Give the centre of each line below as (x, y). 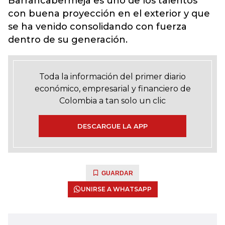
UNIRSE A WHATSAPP (116, 189)
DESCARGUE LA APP (113, 126)
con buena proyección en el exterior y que (109, 14)
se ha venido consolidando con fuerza (97, 27)
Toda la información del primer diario (113, 77)
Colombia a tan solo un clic (113, 101)
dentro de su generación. (68, 40)
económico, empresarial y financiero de (113, 89)
